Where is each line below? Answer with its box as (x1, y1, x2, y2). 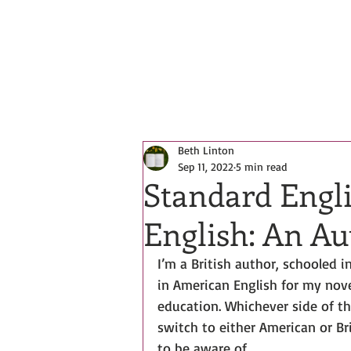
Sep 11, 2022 (178, 160, 233, 173)
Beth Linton (178, 143, 234, 157)
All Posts (143, 86, 193, 101)
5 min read (236, 160, 287, 173)
